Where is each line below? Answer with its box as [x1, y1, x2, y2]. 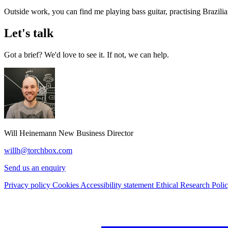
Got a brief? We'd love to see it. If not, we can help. [4, 50, 169, 59]
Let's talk [4, 26, 53, 40]
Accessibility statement [80, 180, 156, 189]
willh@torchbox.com [4, 146, 72, 155]
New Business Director [59, 128, 133, 137]
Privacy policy [4, 180, 52, 189]
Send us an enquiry [4, 163, 66, 172]
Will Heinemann [4, 128, 59, 137]
